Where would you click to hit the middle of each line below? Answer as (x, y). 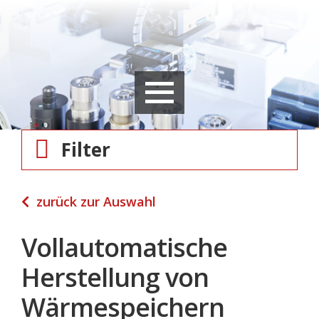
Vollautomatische (124, 247)
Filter (86, 150)
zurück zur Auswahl (96, 202)
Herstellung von (115, 277)
